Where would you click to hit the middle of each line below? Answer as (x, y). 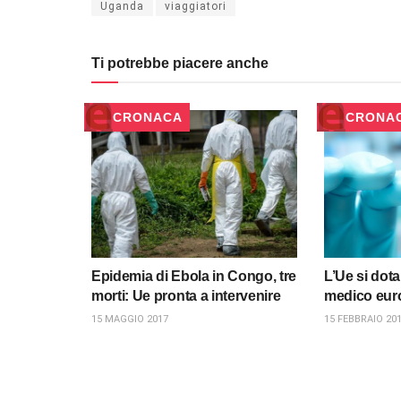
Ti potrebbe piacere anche (180, 64)
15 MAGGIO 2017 (130, 319)
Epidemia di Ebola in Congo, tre (194, 276)
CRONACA (148, 118)
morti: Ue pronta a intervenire (186, 295)
